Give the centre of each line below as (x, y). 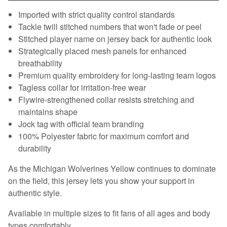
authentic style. (35, 193)
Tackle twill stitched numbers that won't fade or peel (110, 26)
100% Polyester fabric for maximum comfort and (104, 136)
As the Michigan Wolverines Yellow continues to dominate (112, 168)
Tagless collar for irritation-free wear (82, 87)
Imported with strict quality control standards (97, 14)
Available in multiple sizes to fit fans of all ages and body (109, 213)
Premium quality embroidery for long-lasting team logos (117, 75)
